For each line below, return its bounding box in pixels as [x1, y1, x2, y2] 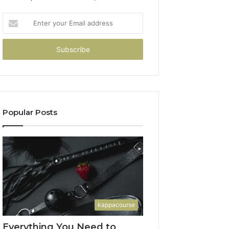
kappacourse [98, 200, 135, 209]
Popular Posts [3, 107, 58, 117]
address [2, 45, 28, 54]
